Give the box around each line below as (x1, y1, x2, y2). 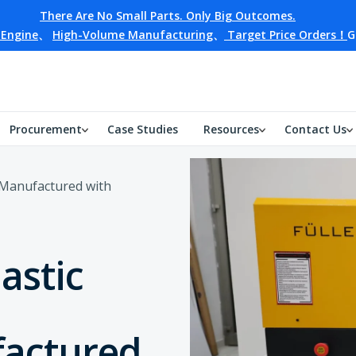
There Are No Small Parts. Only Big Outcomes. (40, 8, 296, 23)
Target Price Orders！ (224, 27, 347, 42)
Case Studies (107, 122, 178, 137)
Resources (203, 122, 259, 137)
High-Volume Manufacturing (52, 27, 213, 42)
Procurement (10, 122, 82, 137)
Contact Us (284, 122, 346, 137)
